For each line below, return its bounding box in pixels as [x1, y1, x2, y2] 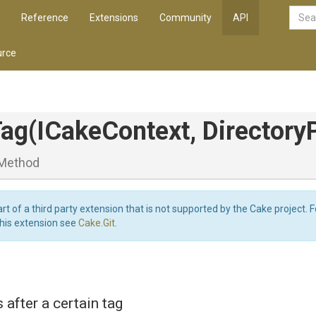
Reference [21, 12, 68, 23]
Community [159, 12, 212, 23]
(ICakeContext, [28, 116, 202, 146]
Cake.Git [78, 217, 115, 229]
